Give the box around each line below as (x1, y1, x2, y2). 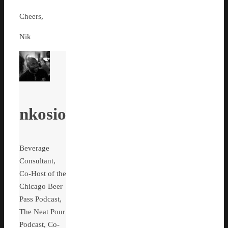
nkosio (19, 104, 66, 123)
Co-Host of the (19, 169, 66, 178)
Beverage (19, 144, 49, 153)
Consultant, (19, 157, 55, 165)
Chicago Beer (19, 182, 63, 191)
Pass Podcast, (19, 195, 62, 204)
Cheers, (19, 12, 43, 21)
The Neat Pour (19, 208, 65, 216)
